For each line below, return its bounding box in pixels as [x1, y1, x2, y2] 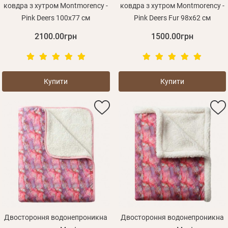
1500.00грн [151, 32, 193, 42]
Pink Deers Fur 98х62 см [133, 14, 211, 22]
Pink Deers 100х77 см [21, 14, 91, 22]
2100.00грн [35, 32, 77, 42]
